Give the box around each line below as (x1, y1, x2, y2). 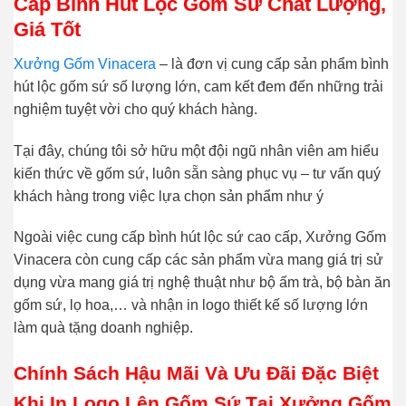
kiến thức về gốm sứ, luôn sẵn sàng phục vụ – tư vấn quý (14, 165, 381, 181)
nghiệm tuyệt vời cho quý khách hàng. (14, 101, 257, 117)
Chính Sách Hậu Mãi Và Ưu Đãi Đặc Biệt (14, 362, 379, 384)
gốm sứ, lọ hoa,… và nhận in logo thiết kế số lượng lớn (14, 297, 368, 314)
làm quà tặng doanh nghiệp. (14, 320, 193, 336)
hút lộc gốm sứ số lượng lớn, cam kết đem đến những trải (14, 78, 383, 94)
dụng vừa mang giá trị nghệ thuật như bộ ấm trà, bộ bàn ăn (14, 275, 391, 291)
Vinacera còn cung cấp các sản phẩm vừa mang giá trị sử (14, 252, 383, 268)
